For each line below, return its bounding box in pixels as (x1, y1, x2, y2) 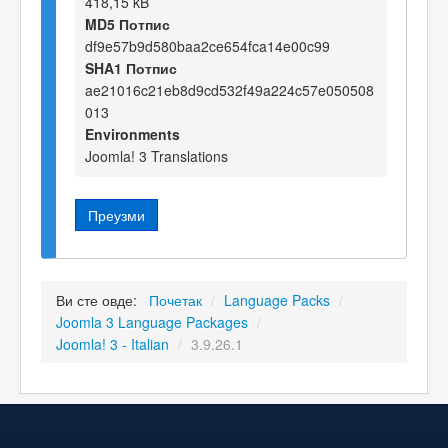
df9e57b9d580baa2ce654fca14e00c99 (85, 35, 330, 56)
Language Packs (224, 290, 330, 311)
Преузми (88, 204, 145, 225)
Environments (85, 123, 180, 144)
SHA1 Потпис (85, 57, 177, 78)
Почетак (149, 290, 202, 311)
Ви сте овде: (56, 290, 145, 311)
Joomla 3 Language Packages (56, 312, 248, 333)
